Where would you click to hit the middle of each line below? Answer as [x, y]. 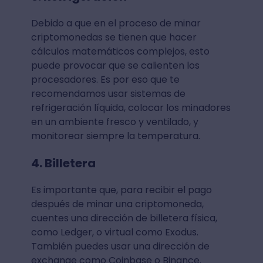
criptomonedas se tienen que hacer [114, 37]
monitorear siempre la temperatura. [117, 136]
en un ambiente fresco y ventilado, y [114, 122]
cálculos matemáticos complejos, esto [120, 51]
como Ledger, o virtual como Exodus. [114, 232]
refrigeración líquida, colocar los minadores [131, 107]
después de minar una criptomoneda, [117, 204]
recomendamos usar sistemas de [108, 93]
